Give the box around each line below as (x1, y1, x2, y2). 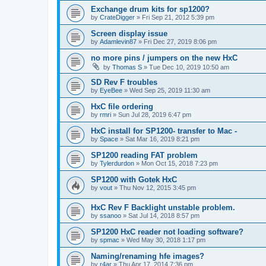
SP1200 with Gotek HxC (91, 175, 177, 185)
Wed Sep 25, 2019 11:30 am (129, 87, 210, 94)
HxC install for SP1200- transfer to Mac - (91, 126, 237, 136)
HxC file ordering (91, 102, 153, 112)
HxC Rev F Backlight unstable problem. (91, 202, 235, 212)
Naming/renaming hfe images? (91, 251, 204, 261)
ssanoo (100, 211, 121, 219)
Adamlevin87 (100, 38, 137, 46)
